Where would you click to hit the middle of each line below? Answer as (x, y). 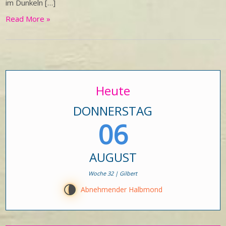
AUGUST (113, 157)
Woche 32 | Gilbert (113, 173)
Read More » (28, 19)
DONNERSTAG (113, 111)
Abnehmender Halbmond (122, 189)
